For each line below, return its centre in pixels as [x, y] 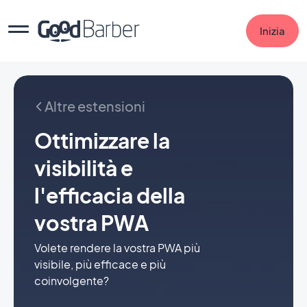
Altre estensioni [95, 106]
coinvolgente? [72, 281]
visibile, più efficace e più [100, 264]
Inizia [272, 30]
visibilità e [84, 168]
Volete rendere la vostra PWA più [117, 248]
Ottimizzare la [102, 140]
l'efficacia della [110, 195]
